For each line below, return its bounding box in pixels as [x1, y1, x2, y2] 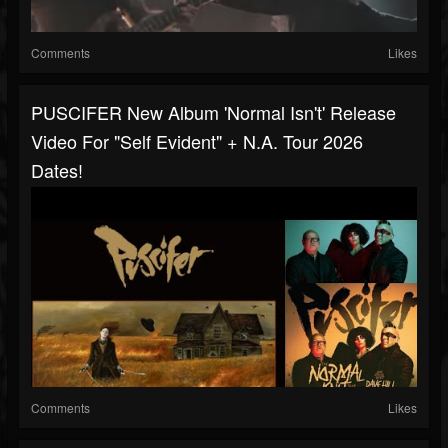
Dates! [31, 157, 83, 184]
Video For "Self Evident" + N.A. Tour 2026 [31, 128, 363, 155]
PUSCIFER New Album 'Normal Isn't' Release [31, 99, 396, 126]
